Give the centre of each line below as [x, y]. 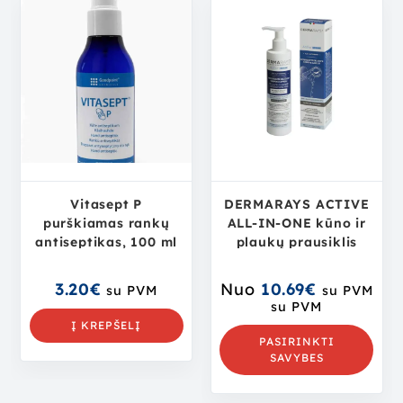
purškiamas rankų [106, 224]
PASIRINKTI [296, 342]
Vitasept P [107, 205]
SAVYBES [296, 358]
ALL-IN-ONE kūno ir [296, 224]
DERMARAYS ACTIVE [296, 205]
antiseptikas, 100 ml [107, 242]
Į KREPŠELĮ [107, 326]
